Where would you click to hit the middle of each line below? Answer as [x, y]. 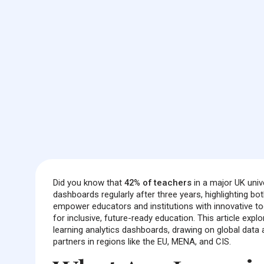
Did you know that [88, 182]
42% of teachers [158, 182]
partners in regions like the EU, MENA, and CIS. [142, 241]
